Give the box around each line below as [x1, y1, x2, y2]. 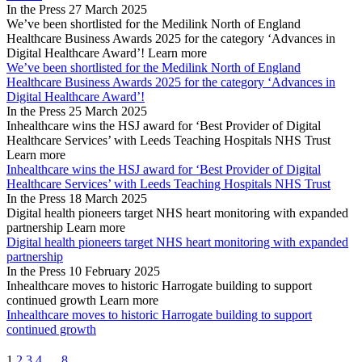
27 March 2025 [69, 2, 147, 17]
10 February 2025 [69, 264, 160, 279]
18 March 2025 [69, 192, 147, 206]
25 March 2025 [69, 104, 147, 119]
